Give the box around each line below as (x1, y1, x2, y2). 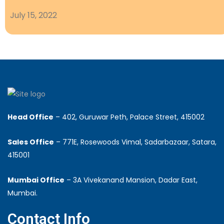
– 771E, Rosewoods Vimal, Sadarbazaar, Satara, (54, 137, 216, 147)
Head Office (7, 112, 53, 122)
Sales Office (7, 137, 54, 147)
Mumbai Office (7, 175, 64, 185)
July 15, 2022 (10, 9, 57, 21)
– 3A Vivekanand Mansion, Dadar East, (64, 175, 197, 185)
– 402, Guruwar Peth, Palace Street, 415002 (53, 112, 204, 122)
